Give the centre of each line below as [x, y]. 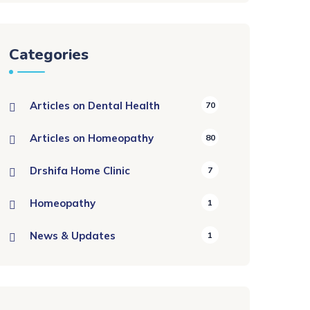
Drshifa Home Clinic [80, 171]
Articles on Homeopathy [92, 138]
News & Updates [73, 236]
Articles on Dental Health [95, 106]
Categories [49, 55]
